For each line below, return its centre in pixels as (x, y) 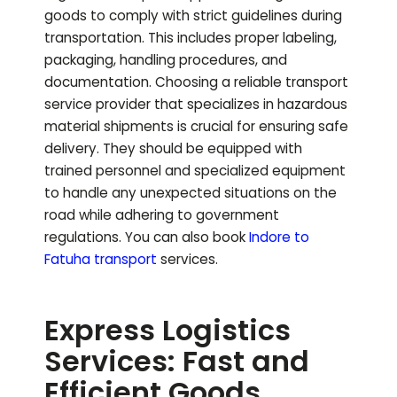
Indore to (279, 237)
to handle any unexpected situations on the (191, 193)
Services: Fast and (177, 362)
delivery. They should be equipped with (173, 149)
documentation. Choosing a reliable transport (196, 82)
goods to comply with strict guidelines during (193, 16)
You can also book (185, 237)
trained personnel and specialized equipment (195, 171)
